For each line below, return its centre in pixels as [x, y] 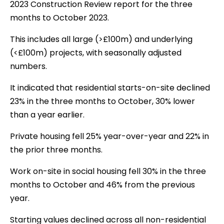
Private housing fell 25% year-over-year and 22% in [109, 136]
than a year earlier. [47, 114]
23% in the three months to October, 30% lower [102, 101]
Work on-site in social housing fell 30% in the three [108, 171]
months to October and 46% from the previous [102, 184]
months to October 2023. [59, 17]
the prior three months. [56, 149]
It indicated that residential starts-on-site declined [110, 87]
